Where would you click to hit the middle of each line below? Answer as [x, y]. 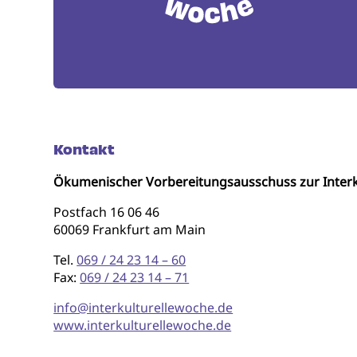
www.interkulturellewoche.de [143, 325]
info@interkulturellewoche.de [143, 307]
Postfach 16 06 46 [107, 212]
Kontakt [84, 149]
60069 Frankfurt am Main [130, 229]
